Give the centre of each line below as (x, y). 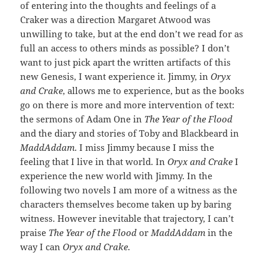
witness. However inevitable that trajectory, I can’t (127, 219)
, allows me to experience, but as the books (154, 91)
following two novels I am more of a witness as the (129, 190)
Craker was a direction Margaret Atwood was (116, 20)
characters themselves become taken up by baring (126, 204)
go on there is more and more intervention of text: (127, 105)
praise (35, 233)
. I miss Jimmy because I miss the (145, 148)
